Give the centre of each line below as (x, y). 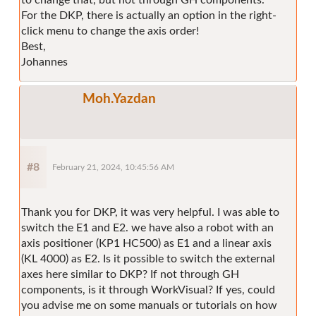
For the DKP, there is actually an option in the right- (149, 15)
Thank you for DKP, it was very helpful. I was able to (150, 212)
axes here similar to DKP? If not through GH (130, 274)
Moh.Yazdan (119, 99)
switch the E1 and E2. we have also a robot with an (147, 227)
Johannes (44, 62)
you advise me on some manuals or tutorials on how (149, 305)
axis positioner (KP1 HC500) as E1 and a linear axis (146, 243)
